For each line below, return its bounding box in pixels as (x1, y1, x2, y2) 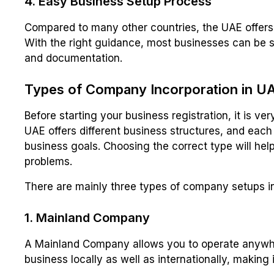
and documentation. (24, 52, 122, 65)
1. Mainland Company (24, 210, 150, 226)
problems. (24, 155, 72, 168)
